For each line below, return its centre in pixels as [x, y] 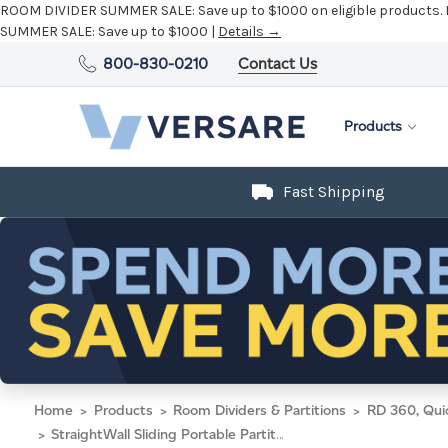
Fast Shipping [334, 191]
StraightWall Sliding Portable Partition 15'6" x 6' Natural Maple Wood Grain [163, 434]
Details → [249, 31]
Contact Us [278, 63]
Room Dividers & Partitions [259, 410]
